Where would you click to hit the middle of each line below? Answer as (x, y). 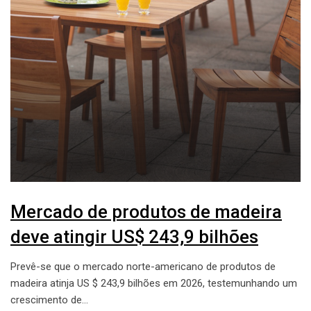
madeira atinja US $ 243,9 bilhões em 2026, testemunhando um (154, 283)
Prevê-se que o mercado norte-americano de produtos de (143, 266)
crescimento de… (49, 300)
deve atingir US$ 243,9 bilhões (134, 236)
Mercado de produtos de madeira (146, 211)
